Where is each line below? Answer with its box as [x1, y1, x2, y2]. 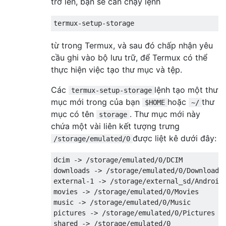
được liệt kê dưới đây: [133, 133, 216, 143]
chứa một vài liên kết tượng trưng [51, 121, 180, 131]
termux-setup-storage [71, 86, 152, 94]
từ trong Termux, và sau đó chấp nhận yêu [51, 40, 213, 50]
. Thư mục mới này [130, 108, 200, 119]
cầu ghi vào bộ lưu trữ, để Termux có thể [51, 52, 207, 63]
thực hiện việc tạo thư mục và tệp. [51, 64, 182, 75]
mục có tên [51, 108, 96, 119]
